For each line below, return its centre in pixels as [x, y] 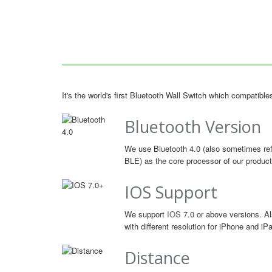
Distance [157, 258]
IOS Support [171, 192]
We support [146, 214]
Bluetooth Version [193, 127]
